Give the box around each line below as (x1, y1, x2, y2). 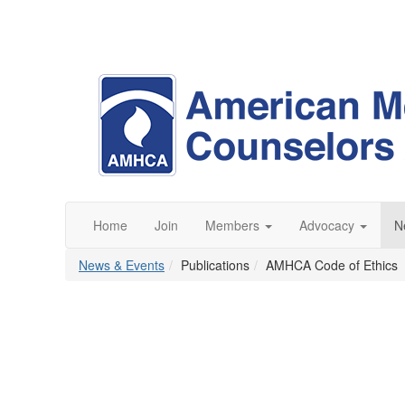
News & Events (79, 256, 165, 274)
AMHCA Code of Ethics (266, 256, 398, 274)
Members (205, 216, 259, 234)
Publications (181, 256, 250, 274)
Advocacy (299, 216, 354, 234)
